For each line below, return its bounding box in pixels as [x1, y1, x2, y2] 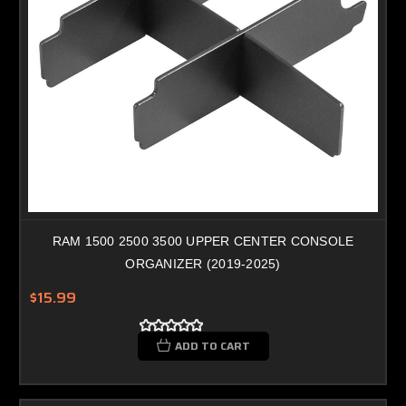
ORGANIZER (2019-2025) [125, 256, 281, 271]
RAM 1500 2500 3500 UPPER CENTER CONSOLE [52, 233, 354, 248]
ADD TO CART [174, 336, 250, 354]
